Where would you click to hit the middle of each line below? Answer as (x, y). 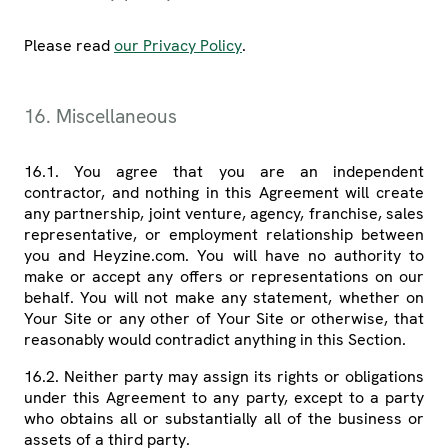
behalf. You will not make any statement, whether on (224, 298)
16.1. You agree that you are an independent (224, 172)
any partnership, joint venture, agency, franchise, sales (224, 214)
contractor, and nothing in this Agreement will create (224, 193)
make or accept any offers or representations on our (224, 277)
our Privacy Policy (178, 46)
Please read (69, 46)
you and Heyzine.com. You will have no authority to (224, 256)
